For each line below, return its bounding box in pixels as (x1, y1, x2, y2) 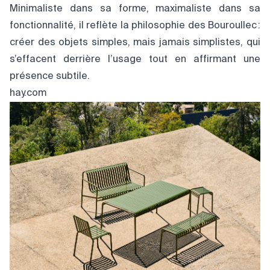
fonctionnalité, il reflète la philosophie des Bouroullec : (10, 20, 260, 31)
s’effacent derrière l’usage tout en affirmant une (10, 54, 260, 64)
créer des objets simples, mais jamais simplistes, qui (10, 37, 260, 48)
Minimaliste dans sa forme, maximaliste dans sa (10, 4, 260, 14)
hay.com (10, 88, 46, 98)
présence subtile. (10, 71, 90, 81)
